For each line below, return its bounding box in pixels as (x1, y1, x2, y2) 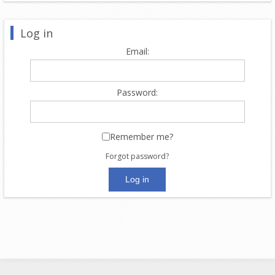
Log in (20, 25, 53, 41)
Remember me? (109, 130, 173, 142)
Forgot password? (106, 150, 169, 161)
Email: (125, 45, 149, 57)
